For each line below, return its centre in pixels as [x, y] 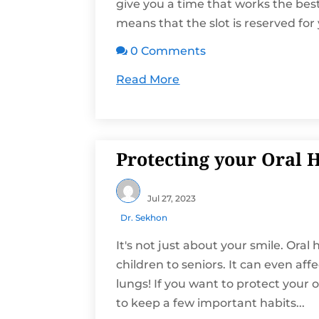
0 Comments [168, 51]
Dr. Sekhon [144, 218]
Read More [148, 80]
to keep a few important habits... [211, 303]
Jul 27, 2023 [172, 198]
